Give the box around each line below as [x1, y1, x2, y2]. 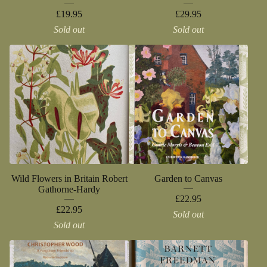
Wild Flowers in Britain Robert [11, 173, 128, 184]
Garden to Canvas [154, 173, 222, 184]
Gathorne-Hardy [38, 184, 100, 194]
